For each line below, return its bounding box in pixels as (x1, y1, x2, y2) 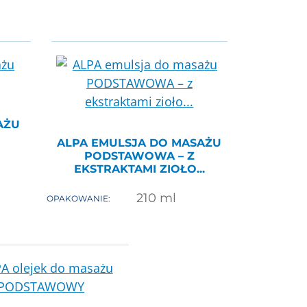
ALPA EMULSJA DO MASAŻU (57, 136, 222, 150)
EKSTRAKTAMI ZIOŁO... (73, 162, 205, 176)
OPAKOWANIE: (46, 193, 110, 204)
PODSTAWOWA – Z (84, 149, 195, 163)
